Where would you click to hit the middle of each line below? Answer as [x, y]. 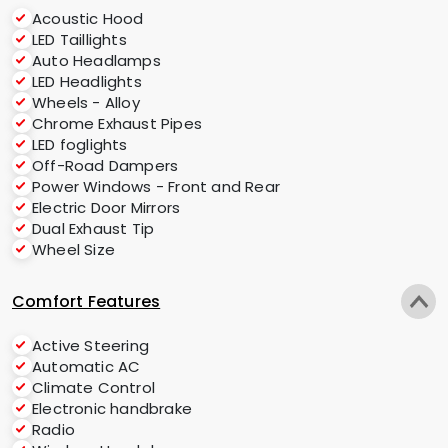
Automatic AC [86, 366]
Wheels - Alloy [86, 102]
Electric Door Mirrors [106, 207]
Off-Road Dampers [105, 165]
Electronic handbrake [112, 408]
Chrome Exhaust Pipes [117, 123]
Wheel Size [73, 249]
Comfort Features [86, 301]
